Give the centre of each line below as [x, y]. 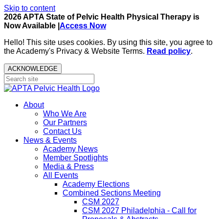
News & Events [50, 140]
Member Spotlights [76, 158]
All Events [61, 175]
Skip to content [30, 8]
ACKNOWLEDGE [33, 69]
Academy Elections [96, 184]
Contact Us [62, 131]
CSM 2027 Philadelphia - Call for [139, 210]
